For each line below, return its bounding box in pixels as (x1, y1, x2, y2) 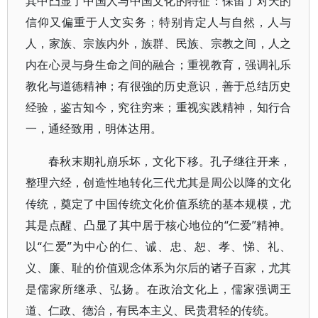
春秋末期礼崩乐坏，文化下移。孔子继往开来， (48, 153, 292, 169)
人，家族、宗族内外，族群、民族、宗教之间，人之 (26, 35, 292, 51)
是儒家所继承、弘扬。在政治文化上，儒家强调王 (26, 281, 292, 297)
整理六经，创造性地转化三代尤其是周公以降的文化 (26, 175, 292, 190)
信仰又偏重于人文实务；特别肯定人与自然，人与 (26, 14, 292, 30)
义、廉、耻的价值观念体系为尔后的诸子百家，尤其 (26, 260, 292, 275)
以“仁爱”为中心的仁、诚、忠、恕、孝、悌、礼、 (26, 238, 292, 254)
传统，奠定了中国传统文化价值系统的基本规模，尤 (26, 196, 292, 212)
